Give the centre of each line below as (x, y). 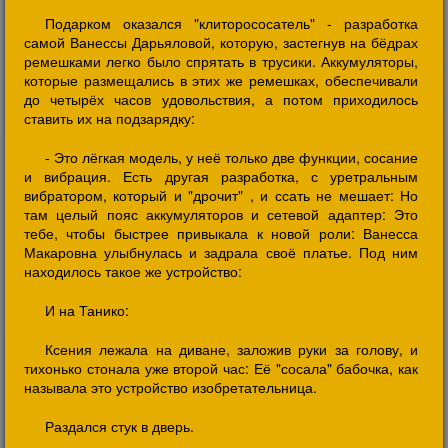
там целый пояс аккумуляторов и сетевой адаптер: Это (221, 214)
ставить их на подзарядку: (109, 118)
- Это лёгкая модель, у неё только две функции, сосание (231, 157)
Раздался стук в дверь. (119, 426)
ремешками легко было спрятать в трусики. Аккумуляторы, (221, 61)
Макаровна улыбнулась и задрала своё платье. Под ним (221, 252)
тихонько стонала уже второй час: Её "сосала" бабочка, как (221, 368)
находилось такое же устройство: (133, 271)
